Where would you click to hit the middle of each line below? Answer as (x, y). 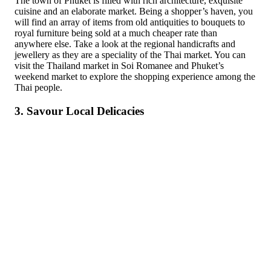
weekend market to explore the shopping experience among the (135, 77)
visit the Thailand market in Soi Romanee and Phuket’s (119, 66)
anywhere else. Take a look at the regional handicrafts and (125, 44)
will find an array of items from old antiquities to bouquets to (130, 22)
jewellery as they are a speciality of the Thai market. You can (130, 55)
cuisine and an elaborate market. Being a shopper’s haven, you (134, 11)
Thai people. (38, 88)
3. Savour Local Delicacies (79, 111)
